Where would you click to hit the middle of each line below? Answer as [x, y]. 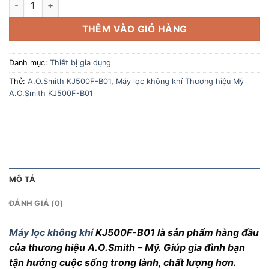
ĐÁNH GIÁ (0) [36, 203]
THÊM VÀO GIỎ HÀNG [134, 29]
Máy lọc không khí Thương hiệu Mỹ [180, 81]
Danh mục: [29, 62]
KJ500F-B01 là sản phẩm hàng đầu [176, 232]
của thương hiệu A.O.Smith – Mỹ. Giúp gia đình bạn [127, 247]
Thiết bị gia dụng [80, 62]
